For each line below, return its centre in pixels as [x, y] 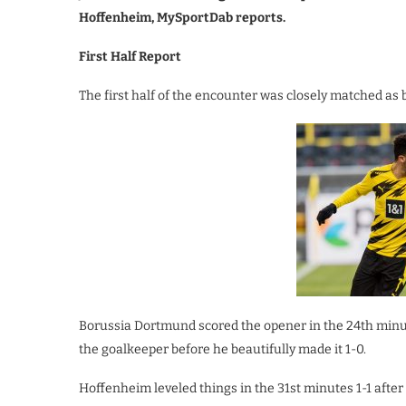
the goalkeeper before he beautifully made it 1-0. [222, 349]
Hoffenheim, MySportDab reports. [182, 18]
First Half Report [130, 57]
